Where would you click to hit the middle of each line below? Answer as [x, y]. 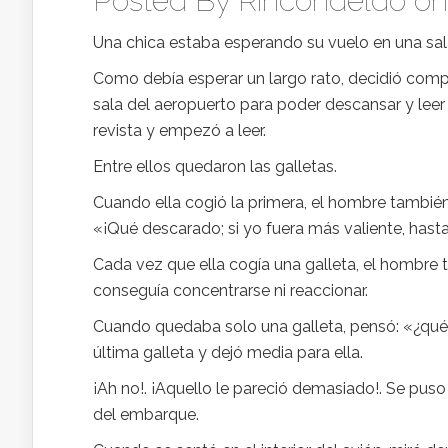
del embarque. [146, 414]
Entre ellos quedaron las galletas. [215, 166]
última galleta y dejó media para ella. [228, 352]
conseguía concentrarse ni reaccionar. [230, 290]
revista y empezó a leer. [179, 130]
